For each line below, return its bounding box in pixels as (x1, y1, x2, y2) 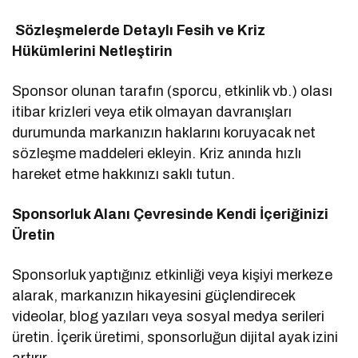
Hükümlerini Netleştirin (12, 42, 173, 59)
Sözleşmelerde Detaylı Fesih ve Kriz (12, 22, 266, 38)
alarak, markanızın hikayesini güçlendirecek (12, 287, 296, 304)
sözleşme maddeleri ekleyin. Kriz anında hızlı (12, 145, 302, 161)
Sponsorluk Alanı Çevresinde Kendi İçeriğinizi (12, 205, 329, 222)
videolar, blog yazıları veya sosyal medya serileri (12, 308, 325, 324)
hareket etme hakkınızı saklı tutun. (12, 165, 236, 182)
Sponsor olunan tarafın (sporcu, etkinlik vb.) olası (12, 82, 333, 99)
